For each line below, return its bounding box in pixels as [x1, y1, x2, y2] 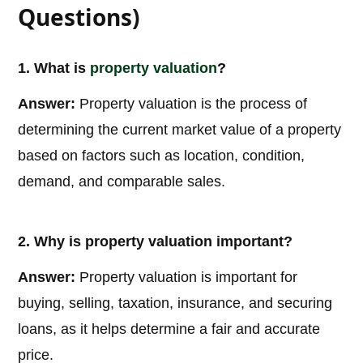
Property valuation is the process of [75, 96, 308, 113]
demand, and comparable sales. [18, 173, 226, 190]
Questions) [18, 2, 140, 33]
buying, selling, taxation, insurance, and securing [18, 295, 333, 312]
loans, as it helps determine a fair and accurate [18, 321, 321, 338]
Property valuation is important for [75, 269, 298, 286]
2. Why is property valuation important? [18, 233, 293, 250]
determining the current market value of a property [18, 122, 342, 139]
